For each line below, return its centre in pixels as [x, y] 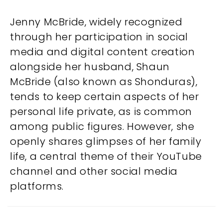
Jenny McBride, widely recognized [96, 22]
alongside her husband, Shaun [90, 67]
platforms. [37, 186]
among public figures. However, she [102, 127]
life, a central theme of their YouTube [106, 157]
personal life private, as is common [101, 112]
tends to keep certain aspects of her [105, 97]
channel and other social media [94, 171]
